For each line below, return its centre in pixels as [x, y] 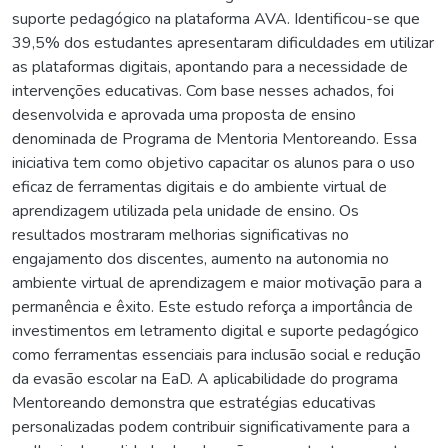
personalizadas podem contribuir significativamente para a [211, 426]
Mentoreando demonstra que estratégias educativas [194, 402]
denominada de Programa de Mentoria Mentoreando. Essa [214, 138]
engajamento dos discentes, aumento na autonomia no [200, 258]
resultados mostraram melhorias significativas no [180, 234]
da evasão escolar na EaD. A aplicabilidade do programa [205, 378]
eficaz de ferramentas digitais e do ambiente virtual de [199, 186]
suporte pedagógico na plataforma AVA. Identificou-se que [216, 18]
